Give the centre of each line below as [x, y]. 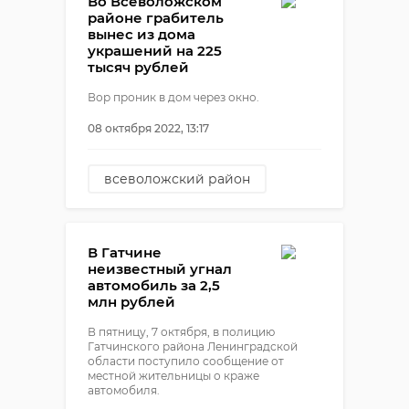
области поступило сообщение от [186, 361]
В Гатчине [125, 252]
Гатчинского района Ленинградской [193, 346]
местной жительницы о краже [173, 376]
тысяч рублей [138, 67]
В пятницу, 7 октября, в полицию [181, 332]
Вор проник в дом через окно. [173, 97]
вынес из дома [142, 34]
